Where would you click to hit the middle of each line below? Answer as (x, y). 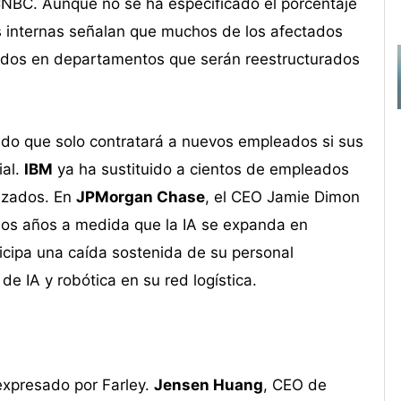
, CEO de (294, 384)
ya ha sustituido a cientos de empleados (200, 170)
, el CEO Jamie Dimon (282, 197)
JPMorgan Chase (140, 197)
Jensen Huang (208, 384)
